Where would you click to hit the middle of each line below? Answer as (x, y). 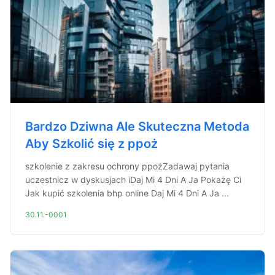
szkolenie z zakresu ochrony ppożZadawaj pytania (127, 166)
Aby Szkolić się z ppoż (91, 144)
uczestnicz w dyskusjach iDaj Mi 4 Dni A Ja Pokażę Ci (133, 180)
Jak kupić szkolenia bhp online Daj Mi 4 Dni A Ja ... (127, 193)
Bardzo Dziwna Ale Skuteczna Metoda (137, 126)
